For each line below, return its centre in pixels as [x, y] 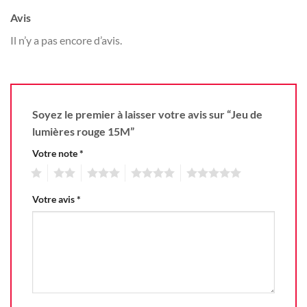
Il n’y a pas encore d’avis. [66, 40]
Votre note [56, 153]
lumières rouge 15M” [84, 131]
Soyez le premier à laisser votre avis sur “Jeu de [147, 114]
